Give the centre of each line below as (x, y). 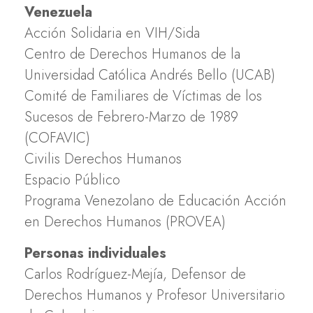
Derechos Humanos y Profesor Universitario (155, 295)
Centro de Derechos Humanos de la (132, 54)
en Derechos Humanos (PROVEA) (125, 221)
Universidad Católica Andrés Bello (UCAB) (150, 75)
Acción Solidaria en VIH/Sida (112, 33)
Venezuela (58, 12)
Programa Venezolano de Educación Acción (155, 201)
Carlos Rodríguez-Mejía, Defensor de (135, 274)
